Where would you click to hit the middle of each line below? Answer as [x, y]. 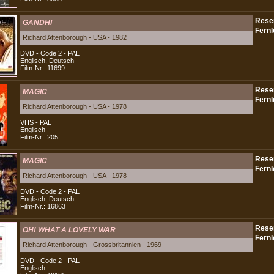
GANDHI [37, 23]
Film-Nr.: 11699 [43, 68]
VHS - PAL [36, 122]
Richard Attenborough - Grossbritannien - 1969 [92, 245]
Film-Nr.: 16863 [43, 206]
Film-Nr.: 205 [39, 137]
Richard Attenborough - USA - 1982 [75, 37]
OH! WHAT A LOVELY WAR [69, 230]
